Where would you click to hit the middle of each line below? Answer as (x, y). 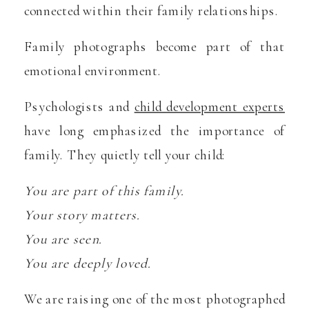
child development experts (209, 107)
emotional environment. (93, 71)
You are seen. (63, 239)
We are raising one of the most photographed (154, 299)
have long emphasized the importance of (154, 131)
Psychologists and (79, 107)
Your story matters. (82, 215)
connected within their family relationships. (152, 11)
